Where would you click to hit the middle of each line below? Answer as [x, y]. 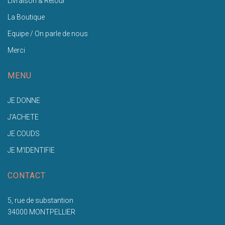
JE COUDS [24, 133]
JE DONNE [24, 100]
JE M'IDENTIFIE [31, 150]
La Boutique [26, 17]
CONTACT [27, 175]
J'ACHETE [23, 117]
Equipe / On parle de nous [48, 33]
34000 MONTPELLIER [41, 212]
